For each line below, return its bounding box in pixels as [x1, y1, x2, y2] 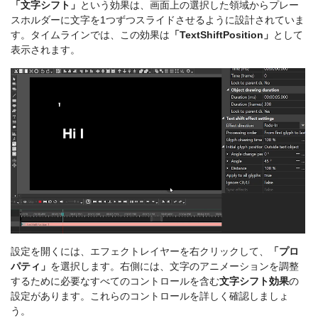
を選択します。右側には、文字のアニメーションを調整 [50, 261, 299, 272]
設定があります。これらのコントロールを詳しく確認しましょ [11, 290, 289, 302]
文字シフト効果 [219, 275, 289, 287]
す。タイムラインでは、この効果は [11, 28, 170, 40]
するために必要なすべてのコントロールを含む [11, 275, 219, 287]
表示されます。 [11, 43, 80, 55]
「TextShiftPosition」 [170, 28, 273, 40]
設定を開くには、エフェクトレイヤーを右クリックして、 [11, 246, 269, 257]
